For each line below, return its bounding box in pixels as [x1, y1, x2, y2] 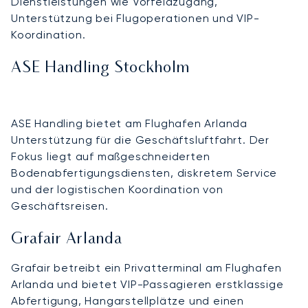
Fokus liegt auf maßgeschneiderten [11, 149, 210, 163]
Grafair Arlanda [11, 232, 122, 247]
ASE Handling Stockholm [11, 60, 190, 76]
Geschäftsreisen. [11, 199, 109, 212]
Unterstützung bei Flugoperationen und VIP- [11, 11, 260, 25]
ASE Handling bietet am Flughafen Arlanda [11, 116, 247, 130]
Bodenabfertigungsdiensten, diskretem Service [11, 166, 278, 179]
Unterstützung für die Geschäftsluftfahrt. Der [11, 133, 269, 146]
